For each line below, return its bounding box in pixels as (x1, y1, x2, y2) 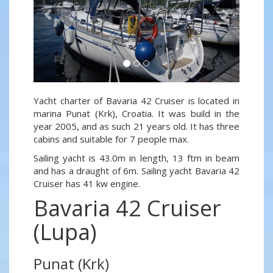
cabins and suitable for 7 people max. (34, 133, 189, 146)
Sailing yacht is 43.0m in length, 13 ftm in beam (34, 152, 239, 165)
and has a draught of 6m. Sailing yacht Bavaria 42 (34, 165, 239, 177)
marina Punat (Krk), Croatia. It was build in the (34, 107, 239, 120)
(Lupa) (34, 217, 96, 247)
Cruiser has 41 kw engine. (34, 177, 140, 190)
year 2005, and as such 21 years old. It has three (34, 120, 239, 133)
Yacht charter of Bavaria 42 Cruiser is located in (34, 94, 239, 107)
